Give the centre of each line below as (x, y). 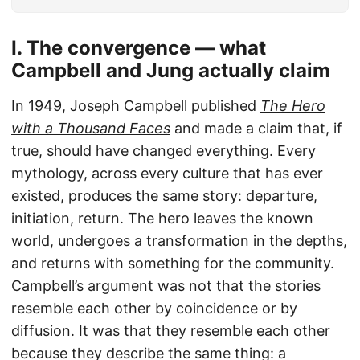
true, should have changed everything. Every (164, 151)
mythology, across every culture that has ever (167, 174)
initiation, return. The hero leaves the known (162, 219)
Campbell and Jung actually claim (171, 71)
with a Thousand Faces (91, 129)
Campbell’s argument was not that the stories (166, 286)
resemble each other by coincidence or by (154, 309)
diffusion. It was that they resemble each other (171, 331)
